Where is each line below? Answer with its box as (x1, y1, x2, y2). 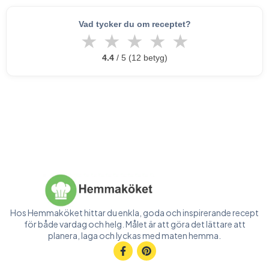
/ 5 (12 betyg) (113, 53, 168, 62)
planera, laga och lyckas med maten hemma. (48, 230, 221, 241)
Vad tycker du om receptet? (78, 19, 191, 29)
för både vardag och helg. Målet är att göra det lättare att (23, 219, 246, 229)
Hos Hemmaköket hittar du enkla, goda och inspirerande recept (10, 207, 259, 218)
